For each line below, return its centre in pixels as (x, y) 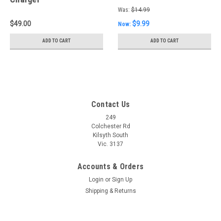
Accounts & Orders (110, 166)
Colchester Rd (110, 126)
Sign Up (122, 179)
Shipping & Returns (110, 191)
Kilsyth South (110, 135)
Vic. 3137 (110, 144)
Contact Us (110, 104)
